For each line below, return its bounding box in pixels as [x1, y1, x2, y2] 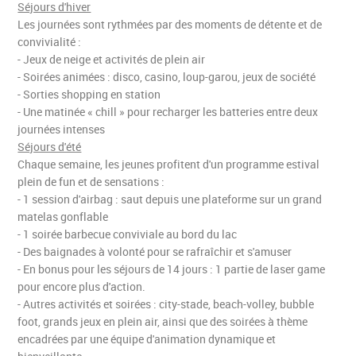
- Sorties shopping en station [17, 87, 161, 102]
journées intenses [17, 122, 106, 137]
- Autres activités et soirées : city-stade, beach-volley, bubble [17, 296, 315, 311]
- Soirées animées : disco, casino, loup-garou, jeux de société [17, 69, 316, 84]
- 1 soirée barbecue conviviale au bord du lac [17, 226, 238, 242]
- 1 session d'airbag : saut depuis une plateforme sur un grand [17, 192, 323, 207]
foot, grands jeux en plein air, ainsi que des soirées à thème [17, 314, 308, 329]
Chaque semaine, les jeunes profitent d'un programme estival [17, 157, 320, 172]
